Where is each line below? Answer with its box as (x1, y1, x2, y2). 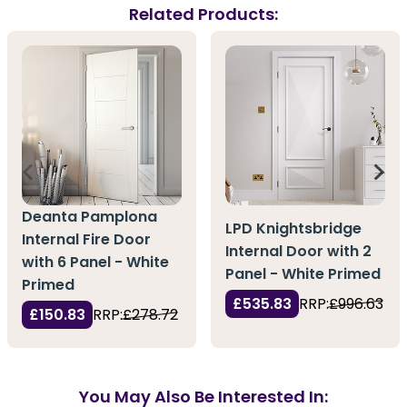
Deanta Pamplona (22, 206, 157, 228)
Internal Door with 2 (225, 240, 372, 262)
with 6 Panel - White (22, 252, 169, 273)
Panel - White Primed (225, 263, 381, 284)
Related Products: (129, 2, 278, 25)
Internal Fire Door (22, 229, 151, 251)
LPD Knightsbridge (225, 217, 362, 239)
